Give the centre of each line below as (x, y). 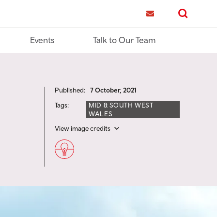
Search (187, 21)
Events (42, 40)
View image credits (83, 128)
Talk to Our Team (124, 40)
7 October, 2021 (114, 90)
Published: (70, 90)
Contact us (160, 21)
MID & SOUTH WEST (121, 105)
